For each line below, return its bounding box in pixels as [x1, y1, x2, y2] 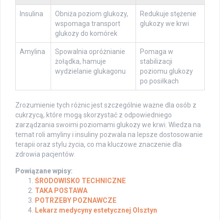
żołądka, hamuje [55, 57, 106, 66]
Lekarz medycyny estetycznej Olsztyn [35, 206, 157, 215]
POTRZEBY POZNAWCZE [35, 196, 116, 205]
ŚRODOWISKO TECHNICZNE [35, 177, 126, 185]
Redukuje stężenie [140, 10, 196, 18]
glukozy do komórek [55, 29, 117, 38]
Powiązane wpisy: [15, 167, 73, 175]
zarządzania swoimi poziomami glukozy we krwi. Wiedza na [15, 121, 201, 129]
